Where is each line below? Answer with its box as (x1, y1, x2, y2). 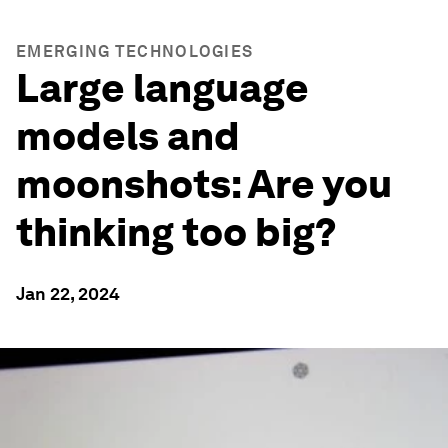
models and (16, 112, 240, 160)
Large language (16, 64, 309, 112)
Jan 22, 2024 (16, 283, 120, 304)
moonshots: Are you (16, 160, 392, 208)
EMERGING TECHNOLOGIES (16, 42, 254, 61)
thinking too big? (16, 208, 337, 256)
